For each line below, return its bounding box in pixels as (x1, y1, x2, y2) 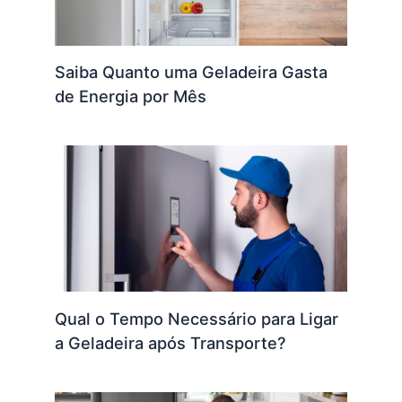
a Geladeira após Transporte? (55, 332, 287, 353)
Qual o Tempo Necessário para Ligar (55, 308, 339, 328)
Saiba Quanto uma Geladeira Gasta (55, 62, 328, 82)
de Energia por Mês (55, 86, 207, 106)
